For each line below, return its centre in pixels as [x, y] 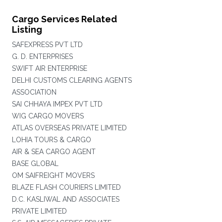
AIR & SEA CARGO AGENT [54, 152]
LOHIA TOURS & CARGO [51, 140]
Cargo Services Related [64, 19]
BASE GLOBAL [35, 164]
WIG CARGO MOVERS [48, 116]
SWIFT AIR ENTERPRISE [49, 68]
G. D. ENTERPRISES [42, 56]
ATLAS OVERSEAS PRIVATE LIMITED [69, 128]
